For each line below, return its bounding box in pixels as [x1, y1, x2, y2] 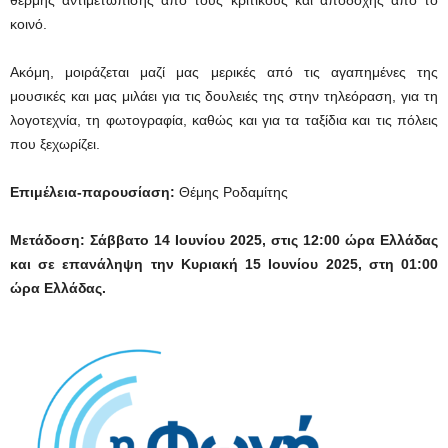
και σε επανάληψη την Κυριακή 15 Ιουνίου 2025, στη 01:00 [10, 255, 438, 272]
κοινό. [10, 15, 47, 32]
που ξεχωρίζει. [10, 135, 100, 152]
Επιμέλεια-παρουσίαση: [10, 183, 179, 200]
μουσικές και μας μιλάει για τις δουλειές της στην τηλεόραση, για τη [10, 87, 438, 104]
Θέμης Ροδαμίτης [179, 183, 288, 200]
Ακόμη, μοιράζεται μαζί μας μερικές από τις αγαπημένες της [10, 63, 438, 80]
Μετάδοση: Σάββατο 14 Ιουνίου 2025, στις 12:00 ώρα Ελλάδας [10, 231, 438, 248]
